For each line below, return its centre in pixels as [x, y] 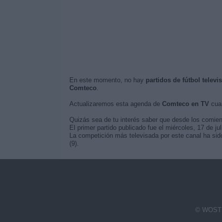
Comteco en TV [185, 104]
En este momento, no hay [107, 80]
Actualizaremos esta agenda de [115, 104]
